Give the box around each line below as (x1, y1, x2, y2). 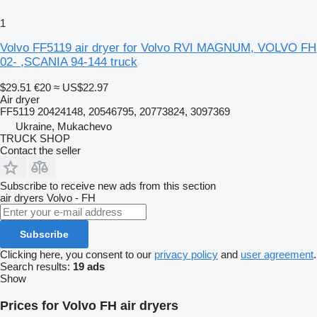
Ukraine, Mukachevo (16, 120, 112, 132)
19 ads (73, 260, 105, 272)
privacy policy (154, 248, 218, 260)
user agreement (241, 248, 313, 260)
